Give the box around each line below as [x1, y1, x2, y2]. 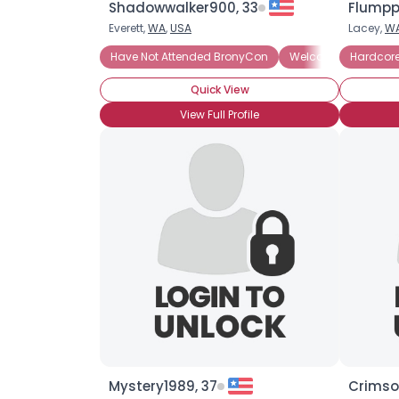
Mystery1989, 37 [109, 377, 217, 395]
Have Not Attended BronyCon [110, 49, 268, 64]
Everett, [109, 20, 148, 36]
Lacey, [348, 20, 385, 36]
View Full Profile [180, 107, 259, 122]
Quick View [190, 82, 249, 97]
